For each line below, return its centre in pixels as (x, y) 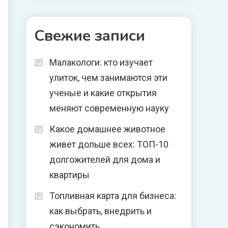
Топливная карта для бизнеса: (113, 196)
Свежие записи (90, 36)
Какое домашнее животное (107, 129)
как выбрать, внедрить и (101, 211)
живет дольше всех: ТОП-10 (109, 144)
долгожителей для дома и (105, 160)
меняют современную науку (109, 108)
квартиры (69, 175)
